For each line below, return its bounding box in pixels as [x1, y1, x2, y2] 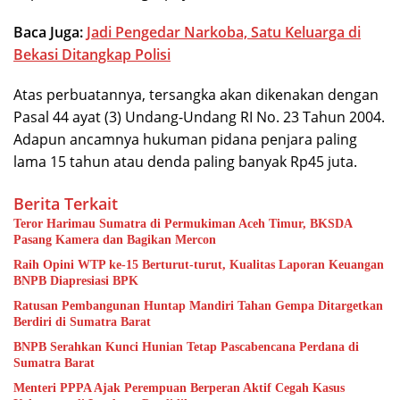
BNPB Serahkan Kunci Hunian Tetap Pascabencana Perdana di [13, 339, 359, 354]
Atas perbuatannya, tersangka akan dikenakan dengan [13, 84, 379, 104]
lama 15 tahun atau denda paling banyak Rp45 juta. [13, 151, 357, 171]
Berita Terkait [13, 192, 118, 214]
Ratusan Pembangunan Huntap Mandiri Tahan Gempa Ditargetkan [13, 298, 383, 312]
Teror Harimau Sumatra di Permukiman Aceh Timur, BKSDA [13, 216, 353, 230]
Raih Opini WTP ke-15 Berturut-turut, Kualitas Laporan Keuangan [13, 257, 384, 271]
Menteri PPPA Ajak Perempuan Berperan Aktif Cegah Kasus [13, 380, 345, 395]
